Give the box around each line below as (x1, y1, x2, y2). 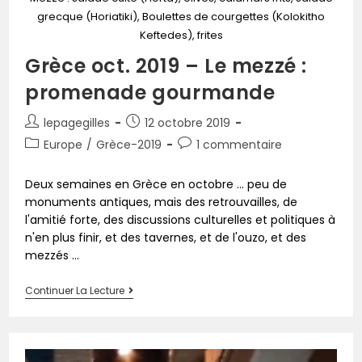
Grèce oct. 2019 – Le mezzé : (25, 52, 308, 79)
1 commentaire (196, 136, 283, 153)
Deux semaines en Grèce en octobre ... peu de (25, 175, 288, 192)
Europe (44, 136, 83, 153)
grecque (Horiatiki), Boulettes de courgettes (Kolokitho (37, 8, 325, 24)
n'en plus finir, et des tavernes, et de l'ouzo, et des (25, 229, 307, 246)
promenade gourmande (25, 78, 276, 106)
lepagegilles (44, 114, 111, 131)
